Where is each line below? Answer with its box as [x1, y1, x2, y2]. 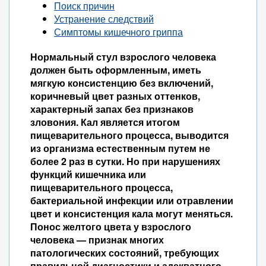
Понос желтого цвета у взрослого [30, 220, 191, 233]
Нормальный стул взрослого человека [30, 50, 216, 64]
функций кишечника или [30, 167, 146, 181]
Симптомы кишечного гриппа [54, 25, 183, 39]
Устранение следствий [54, 12, 154, 26]
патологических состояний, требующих [30, 246, 219, 259]
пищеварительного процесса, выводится [30, 128, 229, 142]
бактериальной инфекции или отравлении [30, 194, 233, 207]
